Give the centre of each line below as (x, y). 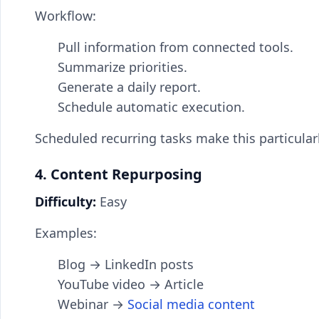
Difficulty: (66, 202)
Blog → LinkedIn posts (126, 264)
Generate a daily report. (129, 87)
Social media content (191, 304)
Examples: (66, 233)
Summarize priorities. (122, 67)
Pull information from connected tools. (176, 47)
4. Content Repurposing (119, 174)
